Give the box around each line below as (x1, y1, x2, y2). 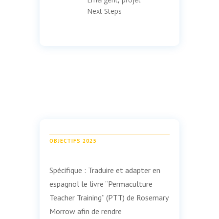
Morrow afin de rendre (49, 206, 122, 216)
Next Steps (87, 6, 122, 16)
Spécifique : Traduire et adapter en (49, 165, 160, 175)
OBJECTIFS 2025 (49, 137, 96, 144)
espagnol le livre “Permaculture (49, 179, 153, 189)
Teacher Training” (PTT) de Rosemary (49, 193, 168, 202)
